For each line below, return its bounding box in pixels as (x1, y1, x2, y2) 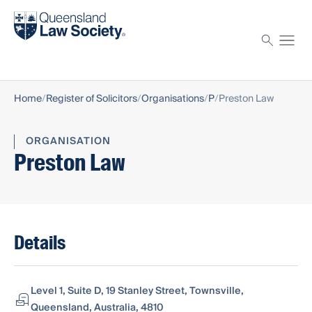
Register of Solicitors (46, 91, 137, 108)
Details (14, 231, 65, 256)
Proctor (14, 42, 52, 59)
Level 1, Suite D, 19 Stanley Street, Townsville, (31, 283, 244, 300)
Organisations (141, 91, 204, 108)
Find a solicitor (14, 5, 86, 22)
